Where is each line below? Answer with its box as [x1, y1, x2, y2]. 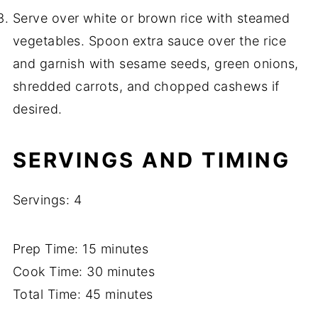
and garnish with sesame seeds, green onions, [12, 56, 299, 72]
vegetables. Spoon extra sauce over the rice [12, 33, 287, 49]
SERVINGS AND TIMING [12, 148, 290, 173]
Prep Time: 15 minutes [12, 241, 149, 257]
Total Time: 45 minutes [12, 287, 153, 302]
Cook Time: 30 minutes [12, 264, 155, 280]
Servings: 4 [12, 192, 82, 208]
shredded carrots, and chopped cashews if [12, 79, 280, 94]
